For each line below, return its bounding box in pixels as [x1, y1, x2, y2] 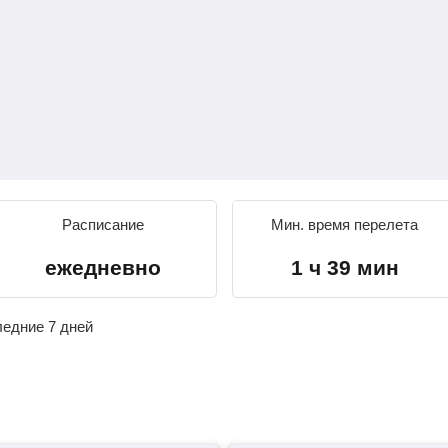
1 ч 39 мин [290, 256, 399, 279]
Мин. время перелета [271, 216, 419, 233]
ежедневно [45, 256, 162, 279]
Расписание [62, 216, 145, 233]
